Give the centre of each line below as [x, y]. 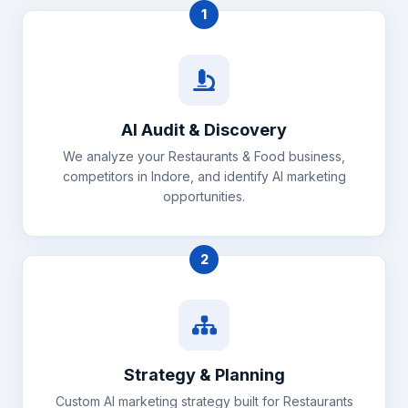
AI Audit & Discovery [204, 130]
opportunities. [204, 196]
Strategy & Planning [204, 375]
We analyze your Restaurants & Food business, [204, 156]
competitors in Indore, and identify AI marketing [204, 176]
